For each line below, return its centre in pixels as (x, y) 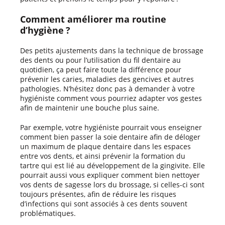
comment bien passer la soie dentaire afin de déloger (110, 137)
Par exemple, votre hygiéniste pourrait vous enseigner (111, 127)
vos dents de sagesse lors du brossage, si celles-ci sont (112, 184)
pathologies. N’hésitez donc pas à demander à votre (107, 88)
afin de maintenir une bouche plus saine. (90, 107)
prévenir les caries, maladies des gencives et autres (107, 79)
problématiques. (48, 213)
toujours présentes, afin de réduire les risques (98, 194)
